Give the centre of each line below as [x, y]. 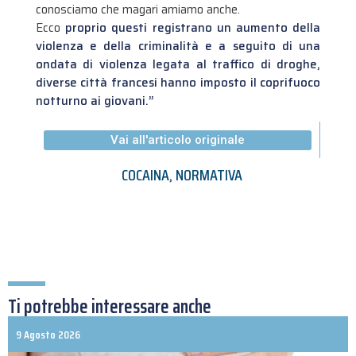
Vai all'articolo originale [178, 140]
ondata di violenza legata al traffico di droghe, [178, 64]
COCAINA [145, 175]
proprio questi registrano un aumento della [193, 28]
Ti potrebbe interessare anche [110, 306]
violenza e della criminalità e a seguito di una [178, 46]
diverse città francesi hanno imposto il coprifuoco [178, 83]
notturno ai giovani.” [95, 101]
